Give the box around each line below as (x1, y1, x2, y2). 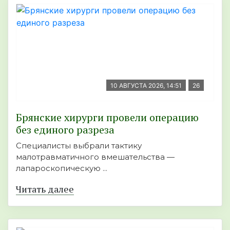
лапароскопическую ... (16, 163, 107, 173)
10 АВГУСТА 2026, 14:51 (110, 81, 182, 89)
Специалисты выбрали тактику (16, 140, 142, 150)
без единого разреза (16, 122, 114, 137)
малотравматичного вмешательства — (16, 151, 175, 162)
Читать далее (16, 182, 74, 195)
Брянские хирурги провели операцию (16, 110, 199, 124)
